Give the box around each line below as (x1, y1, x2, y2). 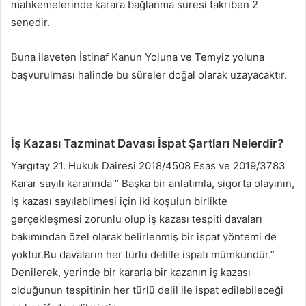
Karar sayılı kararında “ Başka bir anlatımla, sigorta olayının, (11, 177, 294, 191)
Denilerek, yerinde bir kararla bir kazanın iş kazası (11, 266, 251, 279)
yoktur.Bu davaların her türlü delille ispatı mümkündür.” (11, 248, 275, 262)
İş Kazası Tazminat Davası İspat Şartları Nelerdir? (11, 136, 283, 150)
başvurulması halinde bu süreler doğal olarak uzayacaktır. (11, 68, 287, 81)
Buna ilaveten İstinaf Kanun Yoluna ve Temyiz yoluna (11, 50, 264, 64)
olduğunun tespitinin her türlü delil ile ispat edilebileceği (11, 283, 283, 297)
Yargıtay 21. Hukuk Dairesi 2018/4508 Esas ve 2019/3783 (11, 159, 286, 173)
